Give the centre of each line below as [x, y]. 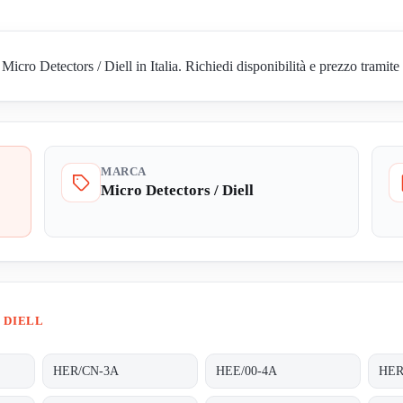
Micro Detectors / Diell [177, 191]
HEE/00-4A [247, 371]
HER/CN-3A [86, 371]
